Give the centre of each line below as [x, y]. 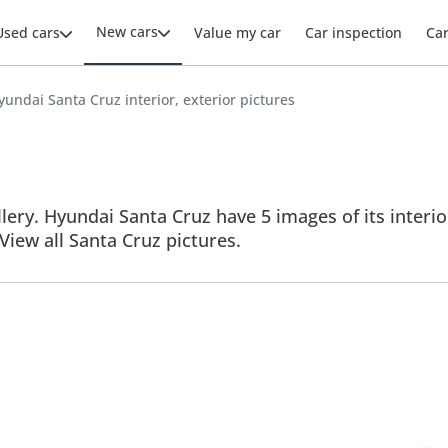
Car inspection [353, 32]
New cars [127, 31]
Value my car [237, 32]
